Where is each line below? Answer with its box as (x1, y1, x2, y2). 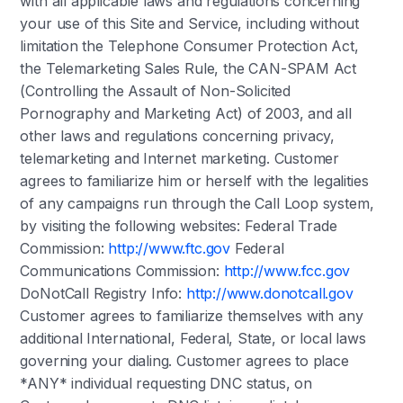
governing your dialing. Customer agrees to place (20, 352, 349, 370)
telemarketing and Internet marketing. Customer (20, 149, 340, 167)
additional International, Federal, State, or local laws (20, 329, 366, 347)
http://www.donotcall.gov (185, 284, 354, 302)
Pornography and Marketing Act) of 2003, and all (20, 104, 352, 122)
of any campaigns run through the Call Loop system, (20, 194, 374, 212)
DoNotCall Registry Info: (20, 284, 186, 302)
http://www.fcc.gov (223, 262, 351, 280)
